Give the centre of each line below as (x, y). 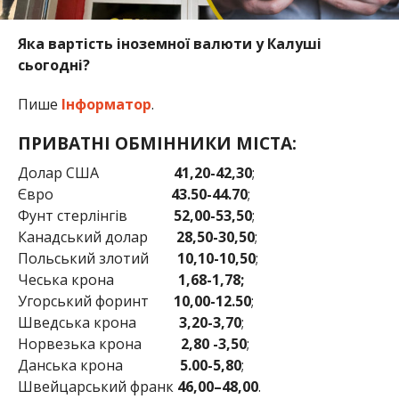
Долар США (95, 172)
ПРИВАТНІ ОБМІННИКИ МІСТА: (157, 142)
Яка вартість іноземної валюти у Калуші (169, 43)
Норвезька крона (99, 343)
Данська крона (98, 365)
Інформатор (106, 104)
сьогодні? (53, 65)
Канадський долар (97, 236)
